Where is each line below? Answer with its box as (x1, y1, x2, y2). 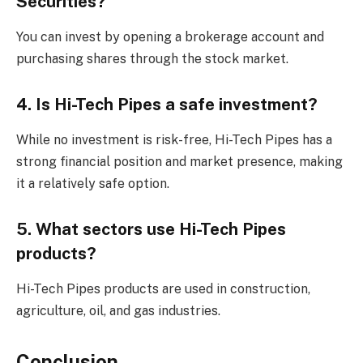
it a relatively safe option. (16, 176, 169, 192)
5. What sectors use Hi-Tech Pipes (16, 219, 286, 239)
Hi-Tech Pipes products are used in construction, (16, 281, 310, 297)
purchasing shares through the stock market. (16, 51, 288, 67)
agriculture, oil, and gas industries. (16, 303, 220, 319)
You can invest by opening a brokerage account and (16, 29, 324, 45)
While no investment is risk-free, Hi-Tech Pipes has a (16, 132, 332, 148)
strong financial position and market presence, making (16, 154, 343, 170)
